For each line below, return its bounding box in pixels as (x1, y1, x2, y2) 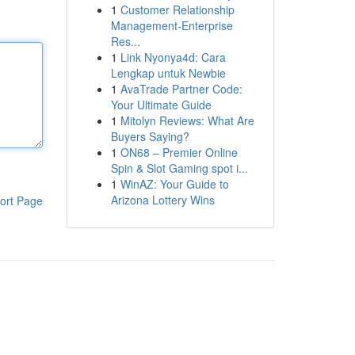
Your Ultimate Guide (110, 97, 212, 113)
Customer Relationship (120, 2, 235, 17)
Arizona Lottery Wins (110, 192, 215, 208)
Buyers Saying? (110, 128, 189, 144)
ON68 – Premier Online (120, 144, 238, 160)
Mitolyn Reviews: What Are (120, 113, 254, 128)
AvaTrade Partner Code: (120, 81, 242, 97)
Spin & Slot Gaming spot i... (110, 160, 248, 176)
